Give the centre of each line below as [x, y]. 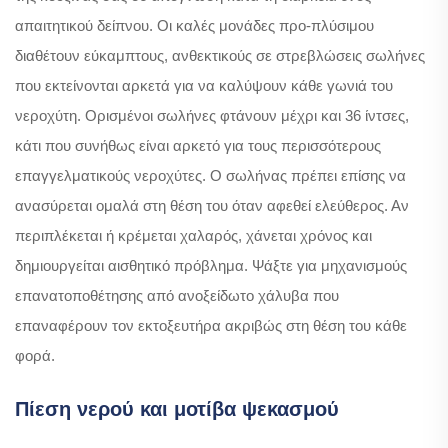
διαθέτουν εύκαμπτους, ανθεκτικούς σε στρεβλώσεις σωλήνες [220, 55]
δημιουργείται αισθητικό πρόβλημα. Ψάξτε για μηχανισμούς [211, 265]
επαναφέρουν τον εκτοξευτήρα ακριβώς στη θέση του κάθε [211, 325]
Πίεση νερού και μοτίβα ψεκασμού [177, 408]
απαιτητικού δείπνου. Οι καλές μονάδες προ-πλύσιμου [194, 25]
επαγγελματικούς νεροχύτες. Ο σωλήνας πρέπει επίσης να [210, 175]
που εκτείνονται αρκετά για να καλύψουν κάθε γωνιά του [204, 85]
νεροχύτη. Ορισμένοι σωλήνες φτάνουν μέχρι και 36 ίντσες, [212, 115]
